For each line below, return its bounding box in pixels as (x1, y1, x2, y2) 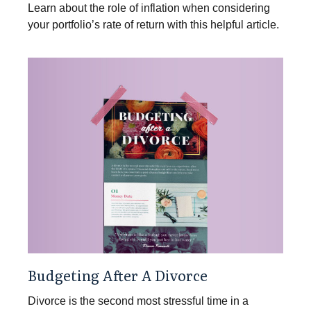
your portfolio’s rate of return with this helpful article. (28, 18, 279, 31)
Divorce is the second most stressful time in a (28, 294, 249, 307)
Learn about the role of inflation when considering (28, 1, 270, 14)
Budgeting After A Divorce (28, 264, 208, 285)
